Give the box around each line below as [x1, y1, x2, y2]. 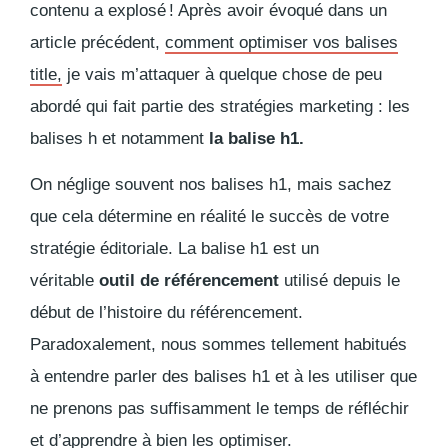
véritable [30, 270, 99, 290]
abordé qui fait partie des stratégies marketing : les [30, 96, 410, 116]
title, [30, 64, 62, 84]
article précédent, [30, 32, 165, 52]
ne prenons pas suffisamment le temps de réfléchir [30, 398, 409, 418]
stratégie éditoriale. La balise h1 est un [30, 238, 319, 258]
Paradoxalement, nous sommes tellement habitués [30, 334, 407, 354]
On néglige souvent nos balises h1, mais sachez [30, 174, 392, 194]
